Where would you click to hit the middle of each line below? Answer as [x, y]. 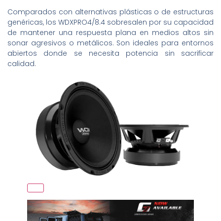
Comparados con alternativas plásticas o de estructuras [110, 12]
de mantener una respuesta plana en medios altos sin [110, 32]
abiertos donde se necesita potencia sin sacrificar [110, 53]
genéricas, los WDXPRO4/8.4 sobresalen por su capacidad [110, 22]
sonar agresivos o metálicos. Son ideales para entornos [110, 43]
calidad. [22, 63]
